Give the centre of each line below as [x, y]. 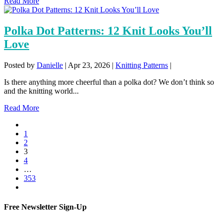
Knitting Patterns [142, 65]
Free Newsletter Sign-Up [45, 207]
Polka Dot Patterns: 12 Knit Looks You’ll [108, 31]
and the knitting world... [41, 91]
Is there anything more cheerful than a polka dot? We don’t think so [109, 82]
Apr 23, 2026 [89, 65]
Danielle [50, 65]
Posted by [20, 65]
